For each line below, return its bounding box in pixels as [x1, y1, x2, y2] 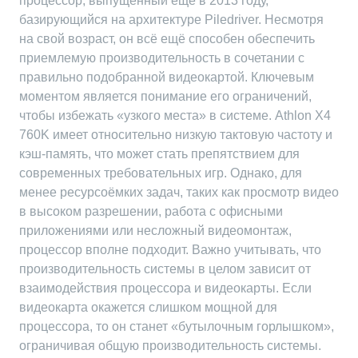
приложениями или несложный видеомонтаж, [19, 224, 292, 237]
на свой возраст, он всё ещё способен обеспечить [19, 32, 315, 46]
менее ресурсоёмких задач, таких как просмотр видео [19, 185, 339, 199]
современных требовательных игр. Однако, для [19, 166, 302, 180]
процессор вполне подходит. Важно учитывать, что [19, 243, 321, 257]
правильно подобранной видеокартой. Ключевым [19, 70, 314, 84]
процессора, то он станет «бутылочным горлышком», [19, 320, 334, 333]
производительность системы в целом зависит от [19, 262, 311, 276]
